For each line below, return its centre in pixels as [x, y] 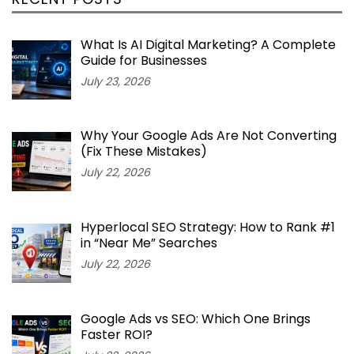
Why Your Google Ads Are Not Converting [209, 136]
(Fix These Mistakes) [144, 152]
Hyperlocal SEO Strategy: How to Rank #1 [208, 228]
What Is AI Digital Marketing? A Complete [208, 44]
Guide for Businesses [144, 60]
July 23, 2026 [115, 81]
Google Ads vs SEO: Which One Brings [196, 318]
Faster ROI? [117, 334]
